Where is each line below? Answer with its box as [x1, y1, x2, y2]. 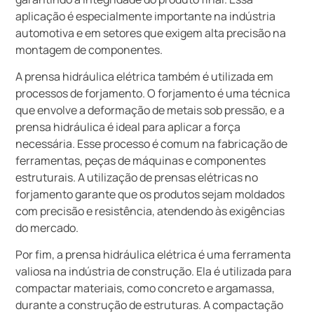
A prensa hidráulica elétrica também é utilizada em [15, 68, 274, 84]
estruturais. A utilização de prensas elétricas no [15, 169, 259, 185]
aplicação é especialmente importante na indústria [15, 8, 276, 24]
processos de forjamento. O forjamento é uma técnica [15, 85, 291, 101]
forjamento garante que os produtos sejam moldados [15, 186, 285, 202]
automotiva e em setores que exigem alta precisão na [15, 25, 287, 41]
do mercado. [15, 219, 79, 235]
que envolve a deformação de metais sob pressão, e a [15, 102, 285, 118]
